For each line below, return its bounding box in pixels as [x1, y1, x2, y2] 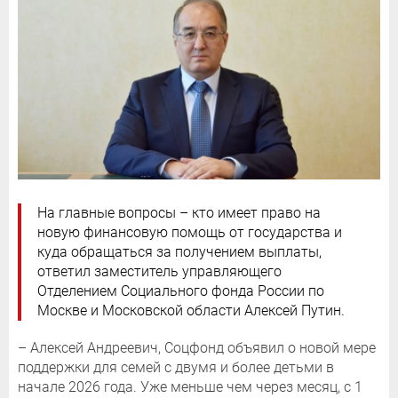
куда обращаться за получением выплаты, [37, 243, 322, 261]
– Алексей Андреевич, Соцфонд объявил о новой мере [18, 339, 376, 357]
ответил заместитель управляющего [37, 263, 282, 281]
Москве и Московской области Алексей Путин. [37, 302, 345, 320]
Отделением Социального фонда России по [37, 283, 324, 300]
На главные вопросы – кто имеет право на [37, 204, 321, 222]
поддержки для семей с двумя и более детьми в [18, 359, 334, 377]
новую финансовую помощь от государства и [37, 224, 342, 242]
